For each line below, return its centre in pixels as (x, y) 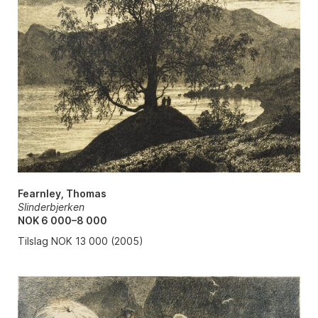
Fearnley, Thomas (62, 193)
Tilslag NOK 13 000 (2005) (80, 241)
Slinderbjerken (51, 207)
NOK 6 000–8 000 (62, 220)
